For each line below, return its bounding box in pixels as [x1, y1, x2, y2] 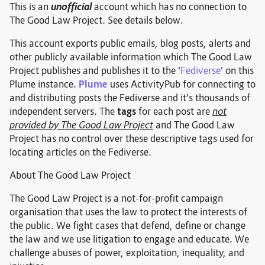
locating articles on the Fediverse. [9, 146, 151, 160]
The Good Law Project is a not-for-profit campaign [9, 192, 223, 206]
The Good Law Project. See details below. [9, 14, 183, 28]
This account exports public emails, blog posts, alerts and [9, 37, 251, 51]
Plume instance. [9, 78, 79, 92]
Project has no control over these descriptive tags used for [9, 132, 254, 146]
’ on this [221, 64, 254, 78]
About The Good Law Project [9, 169, 131, 183]
